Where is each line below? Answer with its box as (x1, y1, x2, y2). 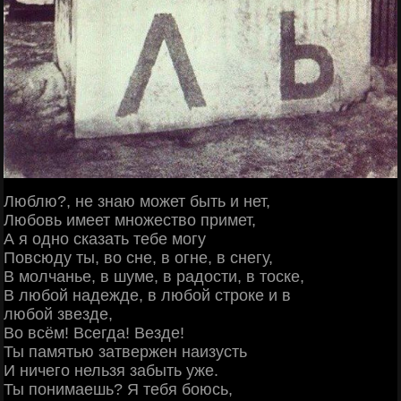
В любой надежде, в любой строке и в (4, 286, 291, 304)
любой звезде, (4, 304, 113, 323)
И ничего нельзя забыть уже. (4, 361, 218, 380)
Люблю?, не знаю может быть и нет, (4, 192, 270, 210)
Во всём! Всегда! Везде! (4, 323, 184, 342)
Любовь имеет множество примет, (4, 210, 256, 229)
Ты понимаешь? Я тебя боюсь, (4, 380, 233, 398)
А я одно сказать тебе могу (4, 229, 206, 248)
